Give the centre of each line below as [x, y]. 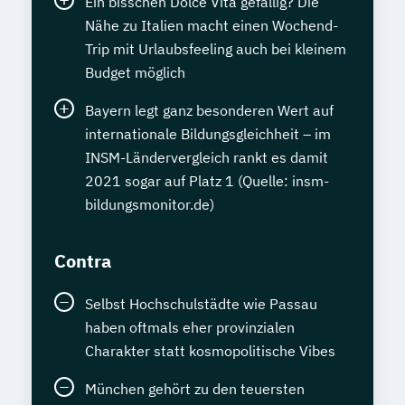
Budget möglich [135, 72]
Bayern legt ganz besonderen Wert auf [209, 110]
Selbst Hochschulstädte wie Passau [201, 304]
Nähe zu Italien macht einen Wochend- [212, 25]
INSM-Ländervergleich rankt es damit [207, 157]
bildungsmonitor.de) [150, 204]
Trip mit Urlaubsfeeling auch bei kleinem [216, 49]
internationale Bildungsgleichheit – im [208, 134]
